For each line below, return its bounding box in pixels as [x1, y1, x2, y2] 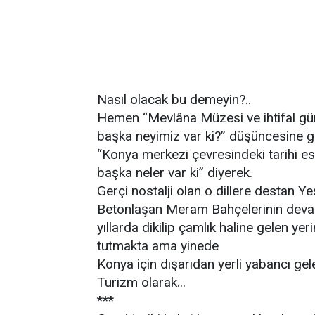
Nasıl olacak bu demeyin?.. [97, 91, 251, 108]
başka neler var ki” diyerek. [97, 165, 252, 181]
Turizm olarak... [97, 274, 186, 290]
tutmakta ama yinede [97, 238, 219, 254]
